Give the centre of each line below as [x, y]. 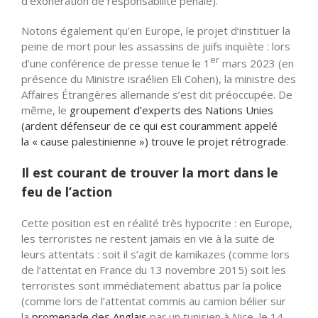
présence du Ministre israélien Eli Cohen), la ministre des [159, 78]
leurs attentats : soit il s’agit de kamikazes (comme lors [155, 254]
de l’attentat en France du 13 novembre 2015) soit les [154, 270]
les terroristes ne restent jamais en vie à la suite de [148, 239]
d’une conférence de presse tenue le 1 [116, 63]
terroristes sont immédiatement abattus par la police [152, 286]
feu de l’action [67, 191]
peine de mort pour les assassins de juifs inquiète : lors [156, 46]
